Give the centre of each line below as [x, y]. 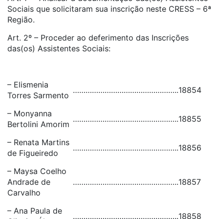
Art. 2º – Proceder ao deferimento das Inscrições [98, 38]
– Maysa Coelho [37, 171]
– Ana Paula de [35, 211]
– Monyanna [30, 113]
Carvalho [24, 193]
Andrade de [29, 182]
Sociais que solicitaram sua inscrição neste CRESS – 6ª [109, 9]
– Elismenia [28, 85]
